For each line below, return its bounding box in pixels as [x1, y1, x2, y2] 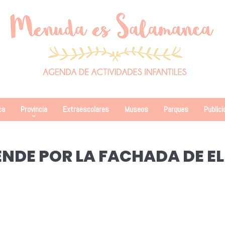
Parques [163, 104, 188, 115]
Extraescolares [62, 104, 109, 115]
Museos [124, 104, 148, 115]
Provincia [20, 104, 47, 115]
